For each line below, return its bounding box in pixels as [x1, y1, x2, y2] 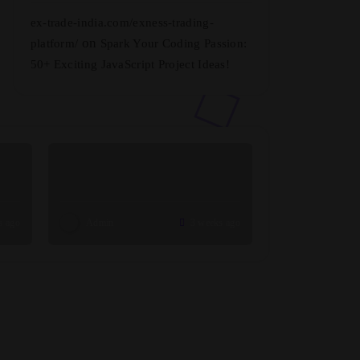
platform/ [30, 37, 79, 50]
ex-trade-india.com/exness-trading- [30, 16, 214, 29]
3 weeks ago [190, 217, 240, 228]
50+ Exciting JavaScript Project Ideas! [30, 58, 231, 71]
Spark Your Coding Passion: [100, 37, 247, 50]
